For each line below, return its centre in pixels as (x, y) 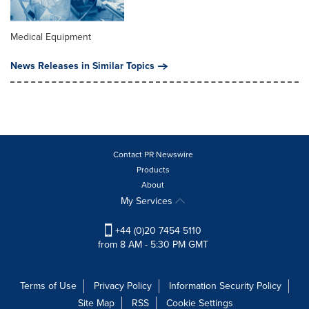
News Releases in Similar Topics (82, 66)
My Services (148, 201)
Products (153, 170)
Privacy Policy (123, 286)
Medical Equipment (51, 37)
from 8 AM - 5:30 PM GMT (153, 245)
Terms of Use (48, 286)
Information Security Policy (225, 286)
